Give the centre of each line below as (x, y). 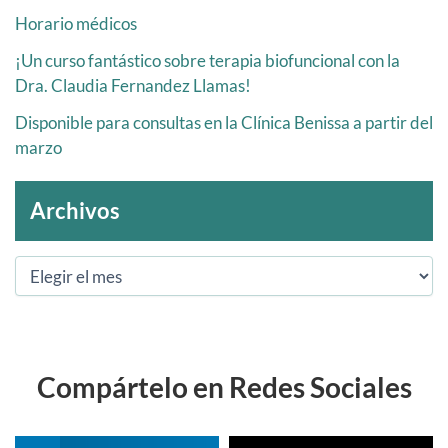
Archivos (75, 211)
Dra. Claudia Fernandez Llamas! (133, 86)
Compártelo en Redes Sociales (224, 386)
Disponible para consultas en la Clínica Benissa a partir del (224, 123)
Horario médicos (76, 24)
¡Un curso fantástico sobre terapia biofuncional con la (207, 61)
